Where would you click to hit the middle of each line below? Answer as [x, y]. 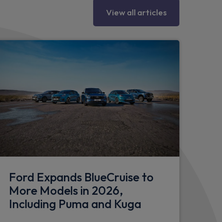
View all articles [136, 12]
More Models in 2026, [66, 191]
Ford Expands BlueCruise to [81, 177]
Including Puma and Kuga [75, 204]
